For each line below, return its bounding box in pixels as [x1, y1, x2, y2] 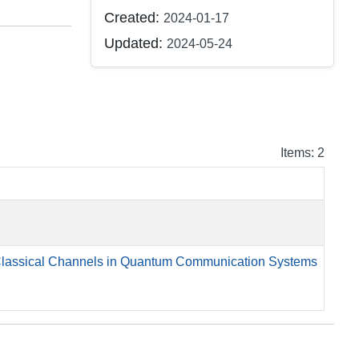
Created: [104, 10, 164, 26]
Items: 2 [280, 146, 325, 159]
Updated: [104, 35, 167, 51]
